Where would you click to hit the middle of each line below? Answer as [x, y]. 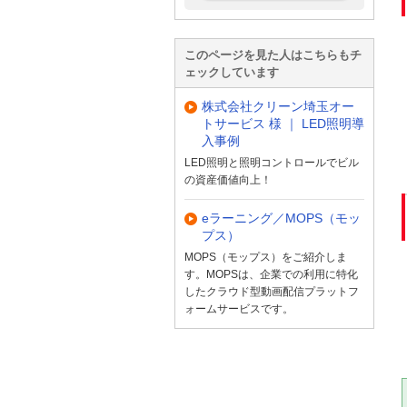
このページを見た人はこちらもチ [273, 55]
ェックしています [232, 72]
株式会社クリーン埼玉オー [278, 106]
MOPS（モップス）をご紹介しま [266, 257]
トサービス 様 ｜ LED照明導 [283, 123]
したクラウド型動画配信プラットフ [272, 291]
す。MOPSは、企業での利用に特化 [271, 274]
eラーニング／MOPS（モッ [281, 218]
